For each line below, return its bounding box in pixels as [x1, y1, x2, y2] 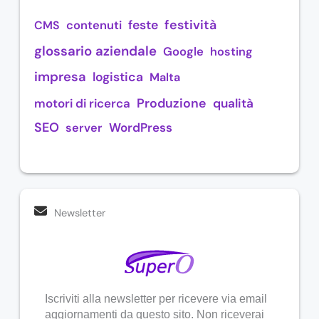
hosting [209, 44, 253, 60]
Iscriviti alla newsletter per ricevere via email [44, 292, 267, 305]
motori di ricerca [33, 95, 130, 112]
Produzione [136, 95, 206, 112]
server [65, 120, 103, 136]
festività [164, 16, 216, 34]
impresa [33, 68, 86, 86]
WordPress [108, 120, 172, 136]
